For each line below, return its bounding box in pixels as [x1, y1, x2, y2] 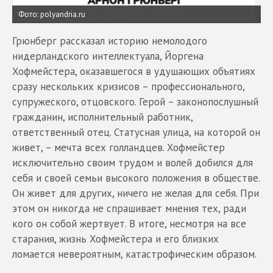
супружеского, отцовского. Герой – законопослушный [12, 95, 258, 108]
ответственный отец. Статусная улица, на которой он [12, 126, 260, 139]
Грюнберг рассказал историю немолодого [12, 34, 207, 48]
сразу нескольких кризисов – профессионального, [12, 80, 244, 93]
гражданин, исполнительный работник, [12, 110, 193, 124]
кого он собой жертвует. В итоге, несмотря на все [12, 217, 246, 230]
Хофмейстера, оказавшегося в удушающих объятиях [12, 65, 255, 78]
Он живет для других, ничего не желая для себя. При [12, 186, 259, 200]
